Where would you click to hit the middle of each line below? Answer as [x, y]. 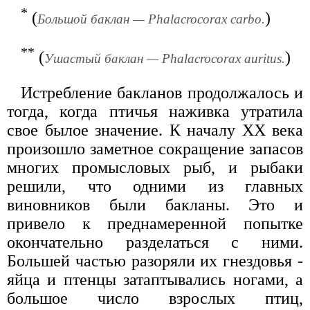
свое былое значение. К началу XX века [155, 130]
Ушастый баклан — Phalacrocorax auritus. [165, 58]
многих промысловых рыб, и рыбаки [155, 167]
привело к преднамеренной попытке [155, 223]
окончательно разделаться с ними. [155, 242]
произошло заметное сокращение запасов [155, 148]
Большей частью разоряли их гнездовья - [155, 261]
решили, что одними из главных [155, 186]
